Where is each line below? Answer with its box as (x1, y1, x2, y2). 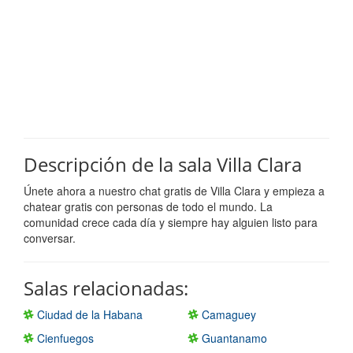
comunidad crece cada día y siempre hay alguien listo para (24, 214, 318, 230)
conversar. (24, 229, 76, 246)
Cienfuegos (34, 329, 94, 346)
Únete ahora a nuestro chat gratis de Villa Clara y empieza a (24, 182, 325, 199)
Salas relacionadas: (24, 274, 188, 301)
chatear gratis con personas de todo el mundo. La (24, 198, 273, 214)
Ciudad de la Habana (34, 306, 143, 322)
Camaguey (199, 306, 256, 322)
